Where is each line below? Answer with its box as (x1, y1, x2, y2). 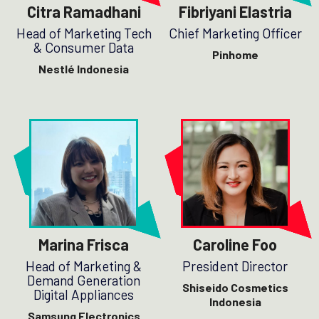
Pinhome (211, 48, 258, 62)
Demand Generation (27, 271, 141, 288)
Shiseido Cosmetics (182, 280, 288, 294)
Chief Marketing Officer (168, 25, 302, 42)
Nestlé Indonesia (38, 62, 130, 76)
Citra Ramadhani (26, 2, 141, 21)
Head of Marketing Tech (16, 25, 152, 42)
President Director (182, 257, 288, 274)
